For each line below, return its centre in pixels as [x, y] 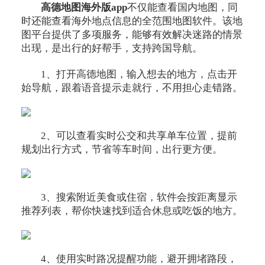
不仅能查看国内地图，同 [183, 8]
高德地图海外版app [84, 8]
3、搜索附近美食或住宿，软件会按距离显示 [139, 197]
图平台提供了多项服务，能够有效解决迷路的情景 [132, 35]
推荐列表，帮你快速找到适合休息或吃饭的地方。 [132, 211]
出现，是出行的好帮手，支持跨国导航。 [112, 49]
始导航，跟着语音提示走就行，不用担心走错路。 [132, 88]
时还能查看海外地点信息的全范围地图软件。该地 [132, 21]
